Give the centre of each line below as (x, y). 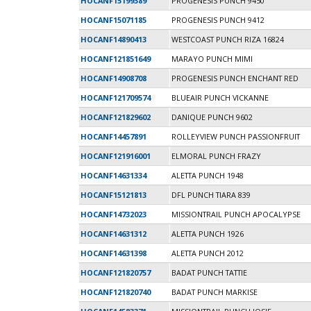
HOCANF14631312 (114, 234)
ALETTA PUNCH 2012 (208, 253)
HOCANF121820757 (116, 273)
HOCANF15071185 (114, 20)
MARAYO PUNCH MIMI (212, 59)
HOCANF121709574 (116, 98)
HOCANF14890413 (114, 40)
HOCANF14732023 (114, 215)
